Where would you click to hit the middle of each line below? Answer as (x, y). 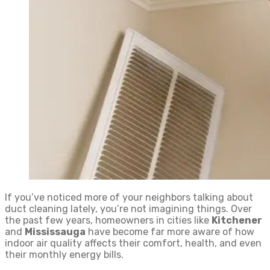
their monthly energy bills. (64, 255)
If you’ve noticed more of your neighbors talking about (129, 197)
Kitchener (237, 220)
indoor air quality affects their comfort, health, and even (133, 243)
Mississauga (55, 232)
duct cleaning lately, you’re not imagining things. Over (128, 209)
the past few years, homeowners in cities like (108, 220)
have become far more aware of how (170, 232)
